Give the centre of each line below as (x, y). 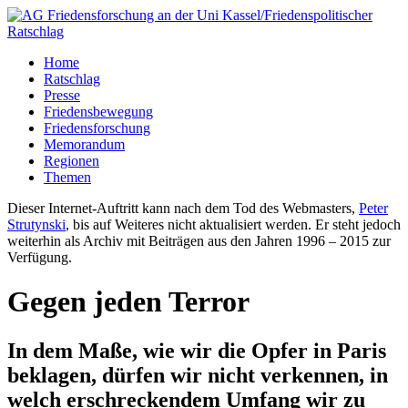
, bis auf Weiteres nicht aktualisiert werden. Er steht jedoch (233, 224)
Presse (62, 95)
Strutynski (36, 224)
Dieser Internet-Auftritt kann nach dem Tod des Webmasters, (183, 208)
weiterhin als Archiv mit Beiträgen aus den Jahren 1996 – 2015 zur (199, 241)
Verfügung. (40, 257)
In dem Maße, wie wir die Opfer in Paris (197, 350)
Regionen (71, 161)
